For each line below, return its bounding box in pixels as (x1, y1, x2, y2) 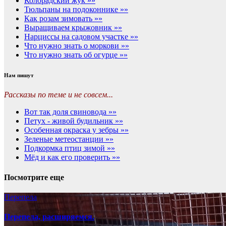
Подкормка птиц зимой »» (24, 144, 115, 153)
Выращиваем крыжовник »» (24, 23, 122, 32)
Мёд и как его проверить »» (24, 153, 120, 162)
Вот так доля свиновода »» (24, 107, 117, 117)
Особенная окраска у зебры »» (24, 126, 129, 135)
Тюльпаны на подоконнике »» (24, 5, 128, 14)
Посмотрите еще (4, 173, 64, 182)
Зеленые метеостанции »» (24, 135, 114, 144)
